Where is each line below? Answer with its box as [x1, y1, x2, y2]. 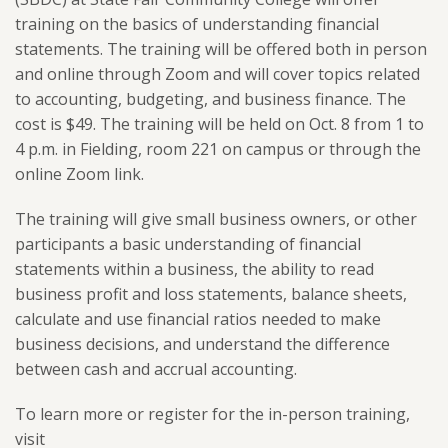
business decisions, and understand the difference [15, 333, 390, 355]
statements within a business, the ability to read [15, 258, 374, 280]
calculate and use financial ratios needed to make [15, 308, 381, 330]
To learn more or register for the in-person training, [15, 403, 410, 425]
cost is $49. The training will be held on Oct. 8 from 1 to [15, 113, 424, 135]
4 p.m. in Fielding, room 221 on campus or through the [15, 138, 421, 160]
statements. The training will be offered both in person [15, 38, 427, 60]
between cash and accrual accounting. [15, 358, 297, 380]
